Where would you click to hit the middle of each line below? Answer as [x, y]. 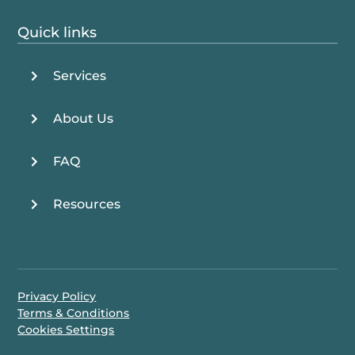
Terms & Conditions [74, 313]
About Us [84, 118]
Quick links [57, 32]
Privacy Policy [57, 296]
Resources [87, 204]
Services [80, 76]
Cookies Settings [66, 329]
